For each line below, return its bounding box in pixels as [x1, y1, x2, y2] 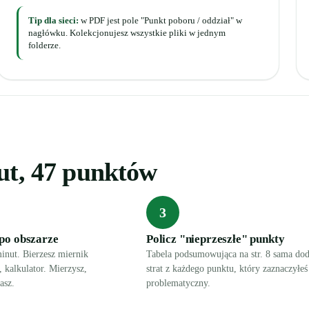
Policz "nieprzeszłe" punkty [146, 232, 285, 246]
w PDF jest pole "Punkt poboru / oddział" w [78, 15, 242, 26]
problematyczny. [146, 278, 210, 288]
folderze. [28, 40, 61, 50]
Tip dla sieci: [28, 15, 79, 26]
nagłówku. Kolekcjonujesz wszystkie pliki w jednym [28, 28, 226, 38]
